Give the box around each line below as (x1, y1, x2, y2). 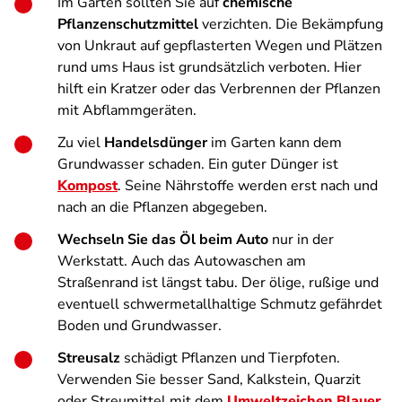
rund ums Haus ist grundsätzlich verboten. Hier (57, 57, 362, 77)
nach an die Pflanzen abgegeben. (57, 197, 267, 217)
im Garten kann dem (207, 133, 342, 153)
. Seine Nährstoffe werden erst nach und (118, 176, 378, 196)
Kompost (57, 176, 118, 196)
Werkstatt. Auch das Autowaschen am (57, 251, 306, 271)
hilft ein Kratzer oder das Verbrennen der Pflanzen (57, 79, 380, 99)
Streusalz (57, 348, 120, 368)
